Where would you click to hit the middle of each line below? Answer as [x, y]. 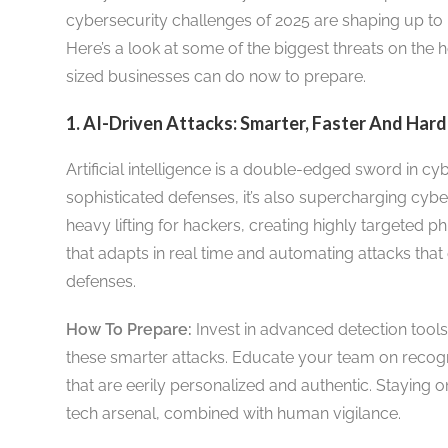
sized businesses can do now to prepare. [215, 76]
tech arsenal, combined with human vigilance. [233, 413]
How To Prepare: [128, 329]
